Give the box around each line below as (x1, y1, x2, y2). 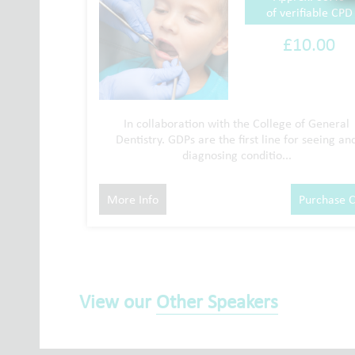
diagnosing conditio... (181, 147, 292, 163)
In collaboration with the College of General (124, 116, 349, 132)
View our (79, 289, 156, 315)
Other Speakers (156, 289, 278, 315)
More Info (107, 192, 158, 208)
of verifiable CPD (265, 5, 353, 21)
